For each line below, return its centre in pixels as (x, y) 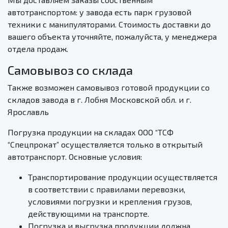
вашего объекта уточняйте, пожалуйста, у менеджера (112, 37)
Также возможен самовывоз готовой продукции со (109, 88)
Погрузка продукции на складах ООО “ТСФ (91, 132)
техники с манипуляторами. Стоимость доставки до (109, 24)
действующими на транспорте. (89, 214)
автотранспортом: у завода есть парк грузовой (99, 12)
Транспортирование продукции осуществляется (123, 177)
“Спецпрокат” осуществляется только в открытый (105, 145)
